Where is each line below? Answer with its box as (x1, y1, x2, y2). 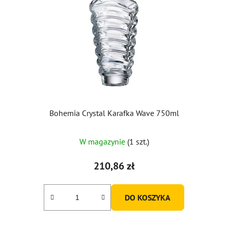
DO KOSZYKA (125, 192, 170, 203)
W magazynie (79, 136, 127, 147)
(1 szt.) (127, 136, 149, 147)
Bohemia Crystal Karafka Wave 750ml (49, 107, 179, 118)
